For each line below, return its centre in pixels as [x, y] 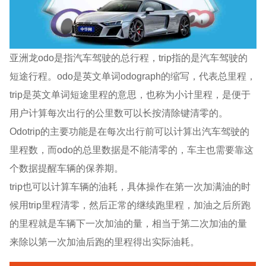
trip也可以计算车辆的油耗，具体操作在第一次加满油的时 [130, 186]
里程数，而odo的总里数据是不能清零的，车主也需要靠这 [132, 149]
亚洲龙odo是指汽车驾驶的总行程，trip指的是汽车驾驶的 [129, 57]
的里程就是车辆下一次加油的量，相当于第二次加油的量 [129, 223]
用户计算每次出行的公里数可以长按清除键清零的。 [119, 113]
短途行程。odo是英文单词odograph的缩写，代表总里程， [133, 76]
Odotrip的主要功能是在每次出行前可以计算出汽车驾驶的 [130, 131]
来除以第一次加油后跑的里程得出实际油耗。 [105, 241]
